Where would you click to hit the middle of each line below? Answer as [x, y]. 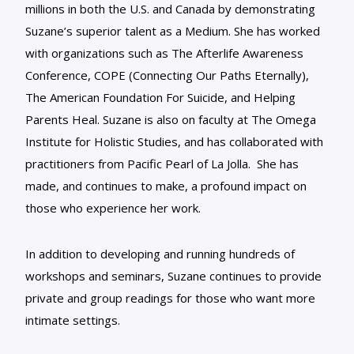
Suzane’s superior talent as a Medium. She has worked [173, 31]
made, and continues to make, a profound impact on [166, 186]
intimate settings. [73, 320]
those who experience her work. [113, 208]
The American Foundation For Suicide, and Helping [160, 98]
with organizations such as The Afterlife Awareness [164, 53]
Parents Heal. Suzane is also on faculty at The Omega [171, 120]
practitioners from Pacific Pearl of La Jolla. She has [162, 164]
